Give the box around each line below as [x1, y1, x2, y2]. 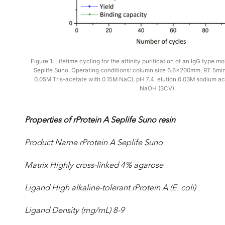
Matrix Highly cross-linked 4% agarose [25, 161, 163, 170]
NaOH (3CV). [140, 84, 176, 92]
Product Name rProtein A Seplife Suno [25, 139, 163, 147]
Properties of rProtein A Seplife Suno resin [25, 116, 175, 125]
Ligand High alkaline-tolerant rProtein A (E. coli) [25, 184, 196, 192]
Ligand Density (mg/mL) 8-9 [25, 206, 125, 215]
